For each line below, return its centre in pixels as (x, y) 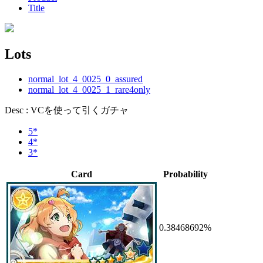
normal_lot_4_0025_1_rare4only (89, 89)
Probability (185, 174)
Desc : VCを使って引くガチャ (67, 110)
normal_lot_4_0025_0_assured (85, 79)
